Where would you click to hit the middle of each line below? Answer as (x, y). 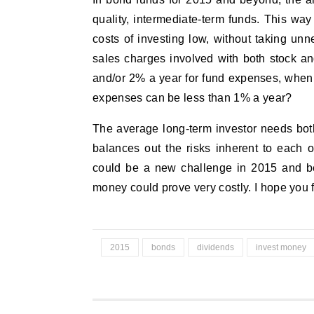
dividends (216, 247)
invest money (281, 247)
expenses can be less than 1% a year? (192, 98)
